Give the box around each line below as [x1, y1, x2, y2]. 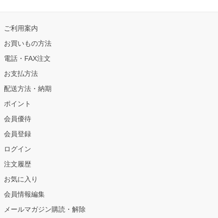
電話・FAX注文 [4, 54, 51, 63]
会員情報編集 [4, 190, 45, 199]
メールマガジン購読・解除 [4, 205, 86, 214]
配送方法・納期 [4, 85, 52, 93]
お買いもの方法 [4, 39, 52, 48]
